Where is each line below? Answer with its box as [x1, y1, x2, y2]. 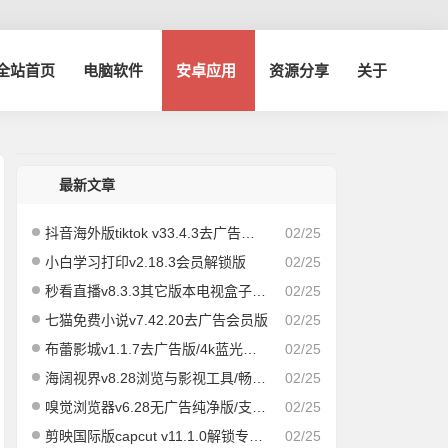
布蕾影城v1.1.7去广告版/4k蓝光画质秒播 [45, 341, 244, 357]
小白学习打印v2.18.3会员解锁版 [45, 254, 247, 270]
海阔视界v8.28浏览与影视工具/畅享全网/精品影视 [45, 370, 253, 386]
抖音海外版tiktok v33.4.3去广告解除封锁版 [45, 225, 242, 241]
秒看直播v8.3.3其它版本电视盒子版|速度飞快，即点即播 [45, 283, 253, 299]
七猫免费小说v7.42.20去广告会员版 [45, 312, 269, 328]
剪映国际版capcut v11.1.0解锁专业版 [45, 428, 250, 444]
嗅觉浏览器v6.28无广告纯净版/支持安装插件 [45, 399, 253, 415]
